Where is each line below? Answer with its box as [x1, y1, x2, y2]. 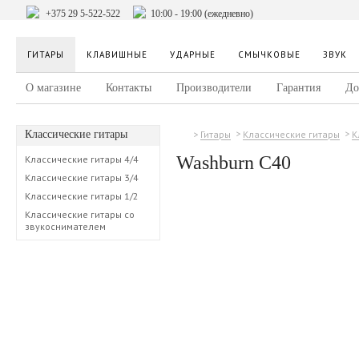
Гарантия [276, 82, 321, 94]
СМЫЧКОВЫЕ [238, 49, 301, 60]
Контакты [106, 82, 151, 94]
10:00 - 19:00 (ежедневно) [151, 8, 253, 19]
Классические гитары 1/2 [25, 190, 139, 202]
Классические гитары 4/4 [25, 153, 139, 165]
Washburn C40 [176, 151, 291, 173]
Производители [176, 82, 252, 94]
